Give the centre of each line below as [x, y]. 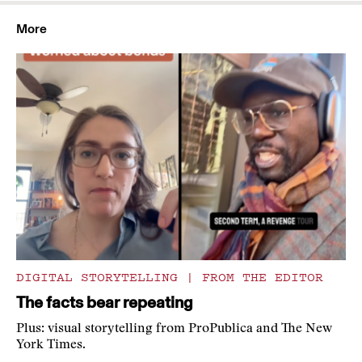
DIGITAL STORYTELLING [101, 277]
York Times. [51, 345]
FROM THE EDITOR [259, 277]
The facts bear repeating [105, 303]
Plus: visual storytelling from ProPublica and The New [174, 329]
